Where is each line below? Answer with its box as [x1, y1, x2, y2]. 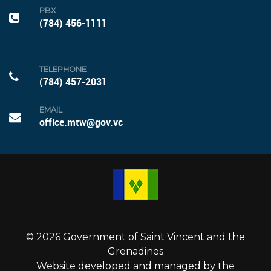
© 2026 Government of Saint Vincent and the [26, 230, 245, 243]
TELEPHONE [39, 64, 87, 74]
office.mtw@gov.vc [39, 116, 123, 128]
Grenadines [108, 245, 163, 257]
